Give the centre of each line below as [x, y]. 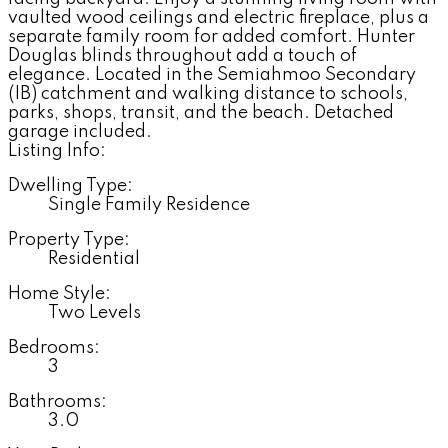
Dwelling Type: [70, 185]
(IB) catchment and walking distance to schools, [208, 93]
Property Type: [69, 239]
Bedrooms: [54, 347]
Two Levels [94, 312]
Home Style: [59, 293]
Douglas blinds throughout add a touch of [182, 55]
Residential [94, 258]
